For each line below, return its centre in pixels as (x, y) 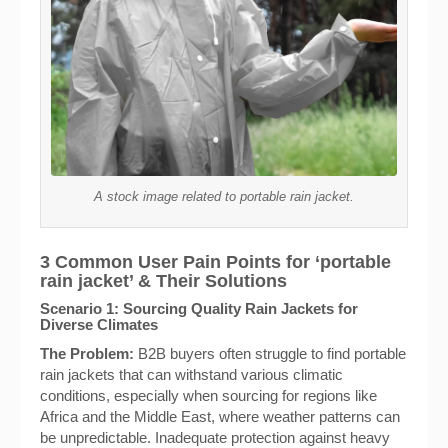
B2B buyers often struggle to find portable (270, 353)
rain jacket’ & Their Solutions (163, 281)
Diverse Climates (99, 324)
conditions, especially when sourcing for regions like (208, 395)
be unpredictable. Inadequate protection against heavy (215, 437)
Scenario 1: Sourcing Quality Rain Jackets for (199, 308)
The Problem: (87, 353)
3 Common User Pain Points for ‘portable (215, 262)
